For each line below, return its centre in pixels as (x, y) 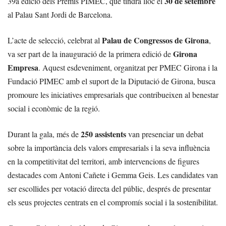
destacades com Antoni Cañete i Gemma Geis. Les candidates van (113, 175)
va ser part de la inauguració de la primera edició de (90, 54)
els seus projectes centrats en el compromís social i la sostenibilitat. (113, 202)
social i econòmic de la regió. (54, 108)
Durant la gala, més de (44, 134)
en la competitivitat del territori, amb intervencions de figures (103, 161)
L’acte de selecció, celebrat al (55, 40)
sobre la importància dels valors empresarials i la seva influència (109, 148)
